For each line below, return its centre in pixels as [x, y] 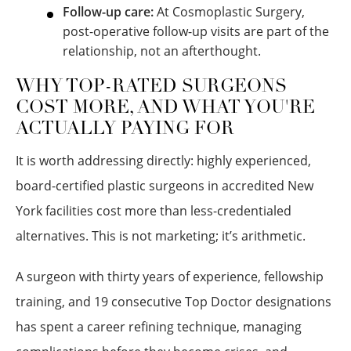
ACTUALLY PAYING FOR [125, 130]
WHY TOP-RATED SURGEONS [151, 87]
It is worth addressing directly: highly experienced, [163, 161]
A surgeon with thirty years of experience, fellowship [170, 277]
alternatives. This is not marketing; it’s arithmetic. [161, 236]
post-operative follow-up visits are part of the [196, 31]
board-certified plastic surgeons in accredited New [165, 186]
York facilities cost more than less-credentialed [154, 211]
